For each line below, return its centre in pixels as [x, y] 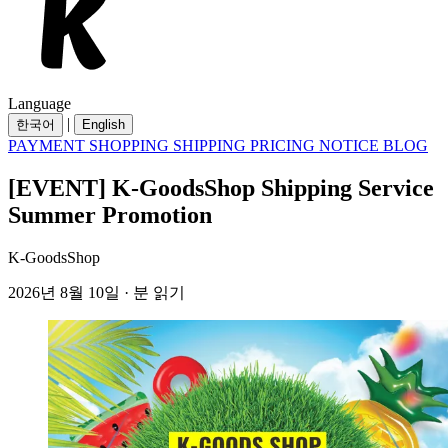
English [103, 124]
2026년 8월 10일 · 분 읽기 [96, 292]
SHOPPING [131, 145]
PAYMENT [48, 145]
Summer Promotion [110, 214]
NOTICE [351, 145]
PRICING [284, 145]
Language [39, 103]
